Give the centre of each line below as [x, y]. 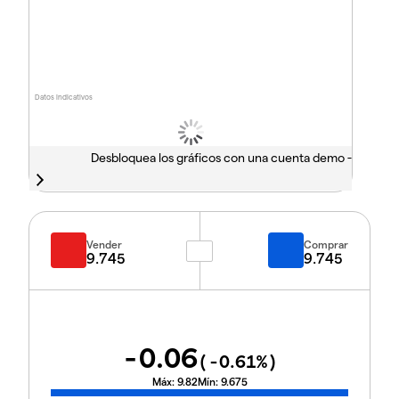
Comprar [326, 244]
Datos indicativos [64, 98]
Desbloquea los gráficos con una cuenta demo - [221, 158]
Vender [104, 244]
